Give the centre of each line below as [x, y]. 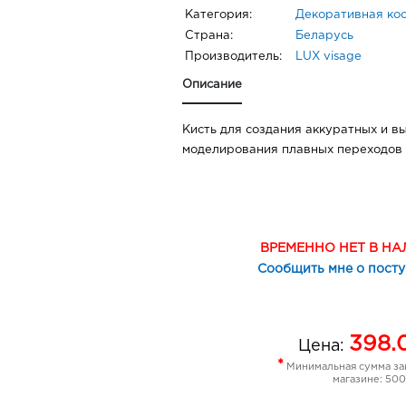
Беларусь [324, 36]
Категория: [218, 15]
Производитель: [233, 57]
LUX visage [329, 57]
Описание [212, 85]
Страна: [209, 36]
